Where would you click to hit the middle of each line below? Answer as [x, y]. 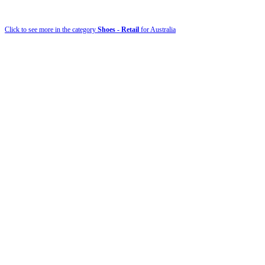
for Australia [157, 29]
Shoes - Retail [118, 29]
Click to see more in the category [51, 29]
